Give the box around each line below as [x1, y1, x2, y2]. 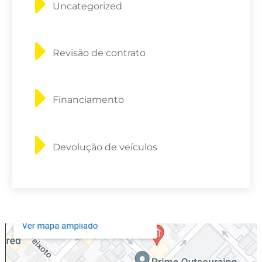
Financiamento [53, 94, 124, 106]
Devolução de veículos [53, 141, 157, 153]
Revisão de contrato [53, 47, 146, 58]
